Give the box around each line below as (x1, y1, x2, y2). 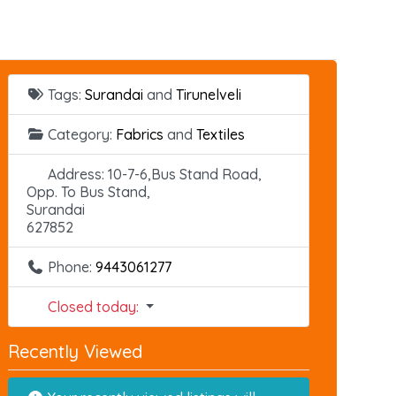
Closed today (47, 297, 136, 316)
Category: (47, 125, 116, 143)
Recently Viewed (7, 339, 142, 362)
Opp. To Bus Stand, (26, 182, 150, 201)
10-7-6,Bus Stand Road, (107, 164, 262, 183)
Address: (47, 164, 108, 183)
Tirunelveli (175, 85, 241, 103)
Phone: (47, 257, 95, 276)
